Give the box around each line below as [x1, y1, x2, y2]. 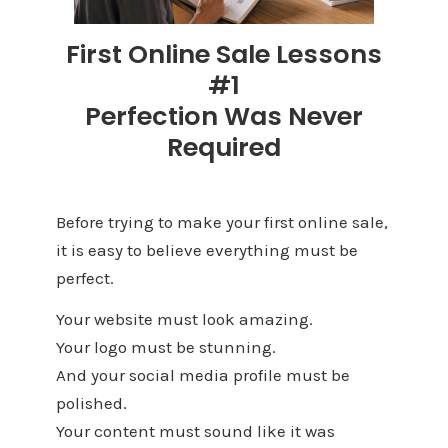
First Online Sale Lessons [66, 36, 382, 73]
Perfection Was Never [85, 98, 363, 135]
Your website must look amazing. [55, 308, 313, 329]
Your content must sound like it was [55, 420, 335, 441]
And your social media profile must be [55, 364, 350, 385]
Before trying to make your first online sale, [55, 212, 388, 233]
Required [167, 129, 281, 166]
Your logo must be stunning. [55, 336, 276, 357]
